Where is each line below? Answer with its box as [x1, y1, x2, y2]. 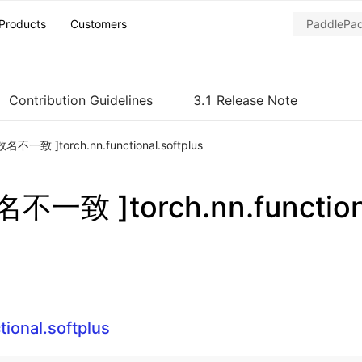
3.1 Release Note [193, 92, 297, 108]
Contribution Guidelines [9, 92, 153, 108]
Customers [70, 17, 127, 31]
